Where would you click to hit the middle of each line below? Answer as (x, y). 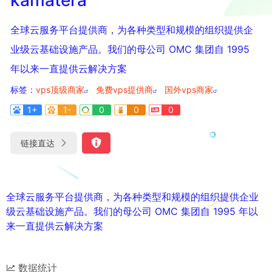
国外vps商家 (189, 89)
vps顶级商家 (60, 89)
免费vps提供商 (124, 89)
